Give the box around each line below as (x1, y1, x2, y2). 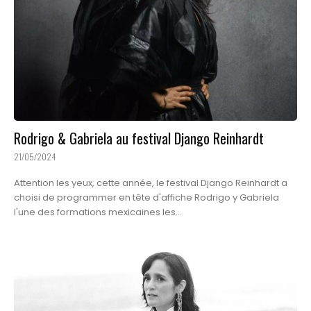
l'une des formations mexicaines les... (14, 205, 182, 219)
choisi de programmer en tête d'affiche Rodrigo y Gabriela (14, 191, 279, 205)
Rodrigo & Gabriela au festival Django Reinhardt (14, 128, 264, 149)
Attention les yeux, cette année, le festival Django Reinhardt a (14, 176, 287, 190)
